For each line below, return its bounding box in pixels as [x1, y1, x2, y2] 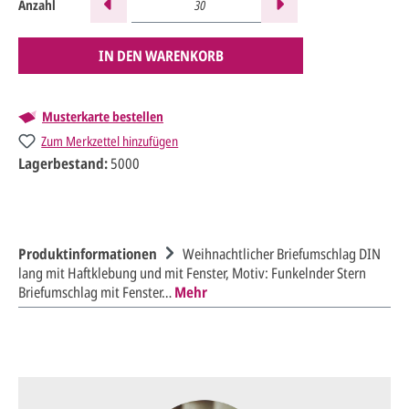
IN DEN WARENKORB [98, 46, 224, 67]
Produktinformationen [18, 244, 157, 265]
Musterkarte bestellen [42, 108, 163, 126]
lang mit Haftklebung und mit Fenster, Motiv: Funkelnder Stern [18, 263, 366, 284]
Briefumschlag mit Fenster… [18, 282, 174, 303]
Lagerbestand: [18, 153, 108, 174]
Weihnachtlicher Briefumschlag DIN [183, 244, 381, 265]
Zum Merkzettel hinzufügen [41, 132, 179, 151]
